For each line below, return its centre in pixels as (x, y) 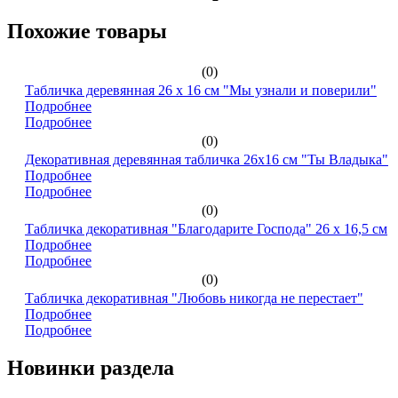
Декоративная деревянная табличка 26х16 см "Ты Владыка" (207, 159)
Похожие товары (87, 31)
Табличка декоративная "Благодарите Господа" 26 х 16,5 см (206, 228)
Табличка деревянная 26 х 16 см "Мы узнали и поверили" (201, 90)
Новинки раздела (91, 367)
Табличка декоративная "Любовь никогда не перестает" (194, 298)
